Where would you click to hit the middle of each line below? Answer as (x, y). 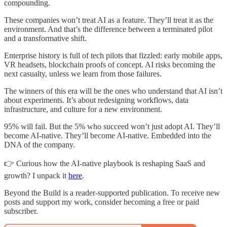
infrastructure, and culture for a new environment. (83, 109)
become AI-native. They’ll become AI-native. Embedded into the (108, 135)
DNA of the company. (40, 144)
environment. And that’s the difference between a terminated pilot (108, 29)
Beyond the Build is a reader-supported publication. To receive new (112, 193)
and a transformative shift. (45, 38)
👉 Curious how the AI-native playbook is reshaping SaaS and (105, 163)
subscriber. (21, 211)
